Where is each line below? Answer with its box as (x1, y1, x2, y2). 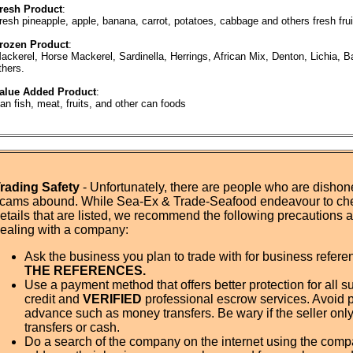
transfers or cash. (24, 321, 120, 334)
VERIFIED (83, 292, 142, 306)
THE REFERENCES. (24, 264, 146, 277)
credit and (24, 292, 83, 306)
